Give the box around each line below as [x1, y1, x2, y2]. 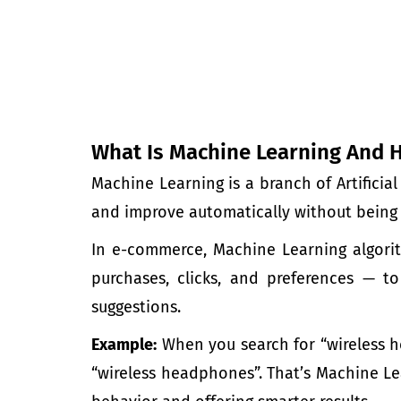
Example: [91, 335, 157, 354]
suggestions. [91, 297, 181, 317]
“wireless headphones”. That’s [91, 363, 316, 383]
